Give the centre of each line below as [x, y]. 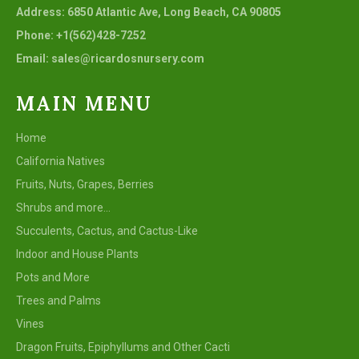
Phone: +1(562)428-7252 [81, 36]
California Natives [61, 161]
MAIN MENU [85, 104]
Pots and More [53, 278]
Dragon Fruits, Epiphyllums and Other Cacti [123, 347]
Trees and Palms [58, 301]
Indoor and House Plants [77, 254]
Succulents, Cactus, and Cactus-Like [107, 231]
